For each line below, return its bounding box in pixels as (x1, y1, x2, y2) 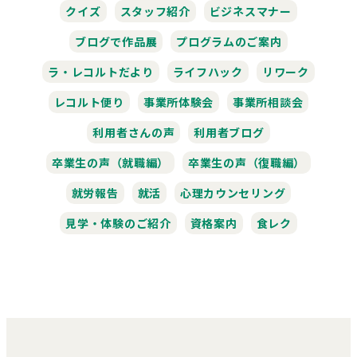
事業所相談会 (233, 93, 304, 110)
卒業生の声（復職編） (188, 154, 305, 171)
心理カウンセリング (179, 184, 286, 201)
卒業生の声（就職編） (52, 154, 169, 171)
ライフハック (172, 63, 243, 80)
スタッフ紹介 (120, 2, 190, 19)
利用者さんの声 (92, 124, 175, 140)
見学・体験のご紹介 (65, 214, 171, 231)
